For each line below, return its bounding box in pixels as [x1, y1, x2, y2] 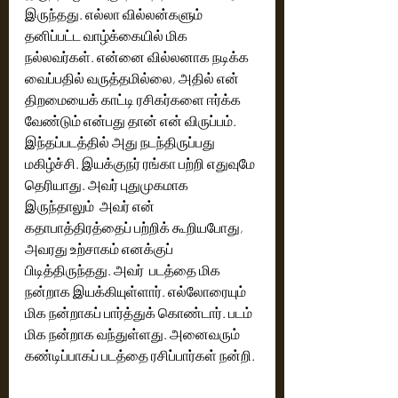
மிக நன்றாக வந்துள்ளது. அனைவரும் [25, 325, 243, 342]
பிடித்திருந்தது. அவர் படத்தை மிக [25, 261, 223, 278]
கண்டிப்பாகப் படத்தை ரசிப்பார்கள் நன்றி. [25, 346, 258, 363]
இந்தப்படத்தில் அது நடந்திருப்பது [25, 133, 218, 150]
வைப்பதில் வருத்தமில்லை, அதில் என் [25, 69, 242, 86]
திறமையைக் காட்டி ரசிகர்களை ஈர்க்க [25, 91, 243, 107]
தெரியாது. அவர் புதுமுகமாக [25, 176, 191, 193]
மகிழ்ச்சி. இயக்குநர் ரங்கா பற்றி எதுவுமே [25, 155, 258, 171]
